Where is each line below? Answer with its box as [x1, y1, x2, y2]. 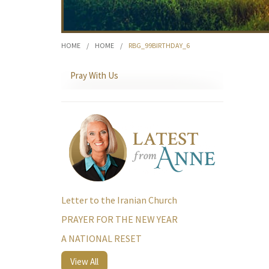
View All [70, 256, 98, 267]
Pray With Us [70, 70, 118, 81]
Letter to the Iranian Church [61, 194, 177, 206]
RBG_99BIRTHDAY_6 [128, 41, 190, 50]
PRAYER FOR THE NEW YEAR [61, 213, 178, 225]
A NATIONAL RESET [61, 232, 142, 244]
